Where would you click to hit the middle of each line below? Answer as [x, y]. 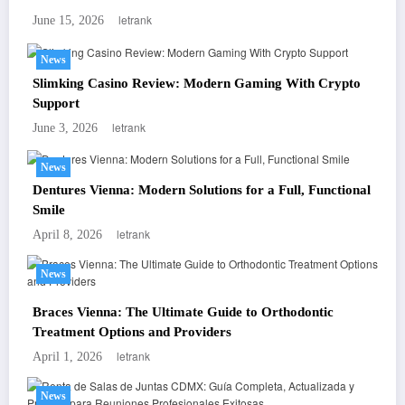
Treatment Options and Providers [132, 332]
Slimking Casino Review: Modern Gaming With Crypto [197, 83]
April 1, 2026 [67, 357]
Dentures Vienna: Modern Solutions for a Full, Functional [202, 190]
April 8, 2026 [67, 235]
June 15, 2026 [68, 21]
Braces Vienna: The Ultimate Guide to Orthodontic [183, 312]
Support [56, 103]
